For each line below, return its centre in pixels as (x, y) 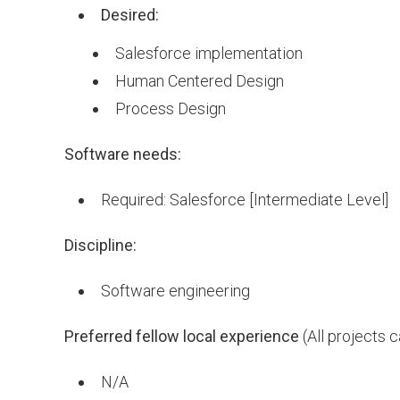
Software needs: (123, 154)
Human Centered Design (200, 81)
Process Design (171, 108)
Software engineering (175, 291)
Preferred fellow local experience (182, 336)
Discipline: (100, 245)
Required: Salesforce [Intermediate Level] (245, 200)
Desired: (130, 15)
